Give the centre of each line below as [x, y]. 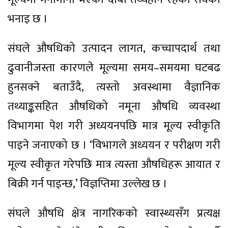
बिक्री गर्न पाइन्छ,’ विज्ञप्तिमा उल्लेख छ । [88, 184]
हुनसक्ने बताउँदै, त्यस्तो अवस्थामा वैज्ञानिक [114, 87]
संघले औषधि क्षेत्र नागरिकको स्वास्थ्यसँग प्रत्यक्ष [114, 213]
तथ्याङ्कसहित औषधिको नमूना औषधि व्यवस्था [114, 106]
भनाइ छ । [28, 19]
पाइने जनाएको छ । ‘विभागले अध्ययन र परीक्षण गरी [114, 145]
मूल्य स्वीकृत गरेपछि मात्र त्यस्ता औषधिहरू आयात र [114, 164]
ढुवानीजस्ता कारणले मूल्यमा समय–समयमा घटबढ [114, 68]
